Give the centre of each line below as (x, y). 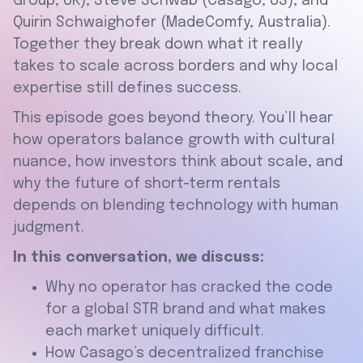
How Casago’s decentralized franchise (185, 354)
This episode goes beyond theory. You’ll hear (173, 119)
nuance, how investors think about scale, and (178, 162)
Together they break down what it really (158, 45)
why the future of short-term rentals (147, 184)
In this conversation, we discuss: (139, 258)
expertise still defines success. (127, 89)
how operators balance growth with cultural (174, 141)
